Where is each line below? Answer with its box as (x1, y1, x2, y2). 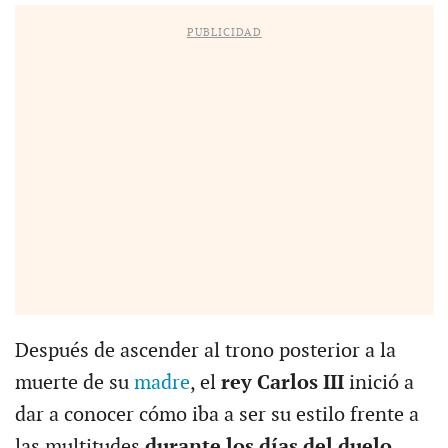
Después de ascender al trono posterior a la (14, 338, 396, 363)
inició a (343, 370, 414, 395)
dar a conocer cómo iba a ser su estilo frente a (14, 402, 419, 427)
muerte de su (14, 370, 134, 395)
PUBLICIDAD (186, 25, 262, 39)
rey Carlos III (220, 370, 344, 395)
